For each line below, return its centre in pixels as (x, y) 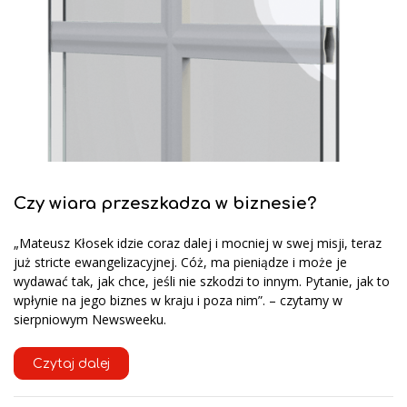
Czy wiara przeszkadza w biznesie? (165, 204)
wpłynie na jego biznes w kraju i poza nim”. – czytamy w (178, 300)
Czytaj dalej (71, 363)
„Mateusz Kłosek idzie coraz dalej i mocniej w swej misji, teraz (198, 243)
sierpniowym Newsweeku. (90, 319)
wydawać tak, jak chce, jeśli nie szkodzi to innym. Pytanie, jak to (202, 281)
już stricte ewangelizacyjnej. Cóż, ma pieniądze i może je (180, 262)
